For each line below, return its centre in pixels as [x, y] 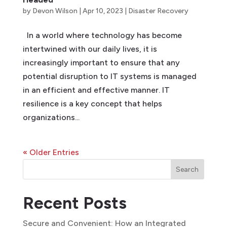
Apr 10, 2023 [103, 11]
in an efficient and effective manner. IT [96, 90]
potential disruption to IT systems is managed [109, 76]
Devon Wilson [55, 11]
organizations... [51, 117]
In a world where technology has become [102, 35]
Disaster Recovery [158, 11]
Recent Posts [74, 203]
